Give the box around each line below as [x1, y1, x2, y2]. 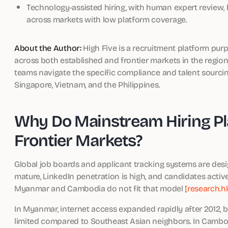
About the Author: [14, 42, 81, 54]
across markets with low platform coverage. [26, 13, 187, 25]
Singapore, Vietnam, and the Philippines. [14, 78, 160, 90]
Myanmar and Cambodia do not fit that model [14, 182, 185, 194]
